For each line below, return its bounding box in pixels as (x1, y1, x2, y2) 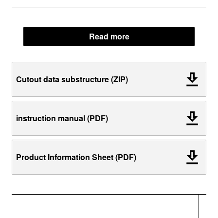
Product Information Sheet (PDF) (16, 151, 136, 163)
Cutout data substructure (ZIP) (16, 73, 128, 85)
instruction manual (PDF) (16, 112, 108, 124)
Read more (89, 31, 129, 42)
